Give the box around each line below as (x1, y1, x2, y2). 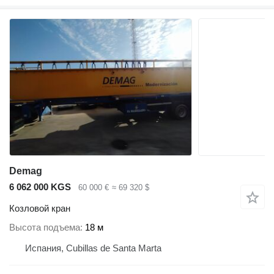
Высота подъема (9, 222, 80, 233)
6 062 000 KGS (9, 182, 71, 192)
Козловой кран (9, 202, 70, 213)
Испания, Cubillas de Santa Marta (25, 243, 161, 254)
